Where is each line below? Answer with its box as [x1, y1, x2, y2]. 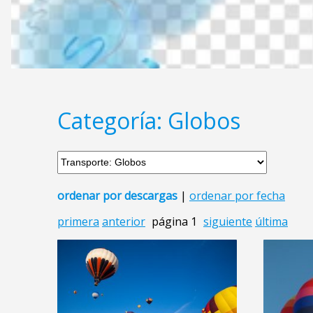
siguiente [203, 213, 252, 229]
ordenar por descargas [57, 187, 177, 203]
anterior [102, 213, 145, 229]
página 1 [152, 213, 197, 229]
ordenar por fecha [189, 187, 285, 203]
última [255, 213, 288, 229]
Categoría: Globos [57, 105, 240, 136]
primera [57, 213, 99, 229]
